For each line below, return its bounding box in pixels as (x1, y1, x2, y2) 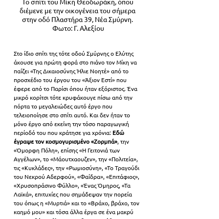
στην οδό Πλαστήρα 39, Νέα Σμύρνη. (22, 15, 134, 24)
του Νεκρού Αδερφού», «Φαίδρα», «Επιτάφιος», (14, 173, 141, 181)
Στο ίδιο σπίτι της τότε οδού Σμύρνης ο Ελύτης (14, 49, 135, 58)
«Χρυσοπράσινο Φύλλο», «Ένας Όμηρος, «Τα (14, 181, 132, 190)
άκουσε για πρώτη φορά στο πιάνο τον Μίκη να (14, 58, 138, 66)
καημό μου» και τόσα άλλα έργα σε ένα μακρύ (14, 208, 135, 216)
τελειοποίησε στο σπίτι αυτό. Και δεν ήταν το (14, 111, 131, 119)
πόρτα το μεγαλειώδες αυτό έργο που (14, 102, 114, 110)
